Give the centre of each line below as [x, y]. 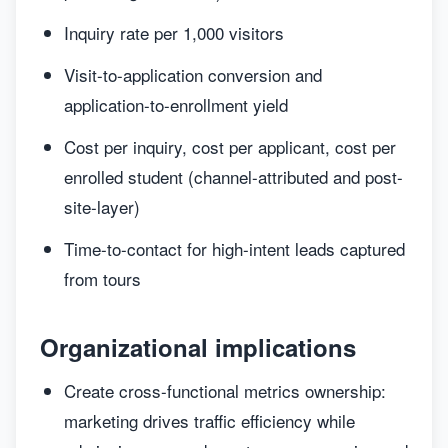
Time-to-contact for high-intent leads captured [234, 248]
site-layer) [102, 206]
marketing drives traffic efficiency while [209, 420]
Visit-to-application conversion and [193, 74]
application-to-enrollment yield [176, 104]
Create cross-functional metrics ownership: [225, 390]
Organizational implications [198, 347]
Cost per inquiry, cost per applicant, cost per [230, 146]
